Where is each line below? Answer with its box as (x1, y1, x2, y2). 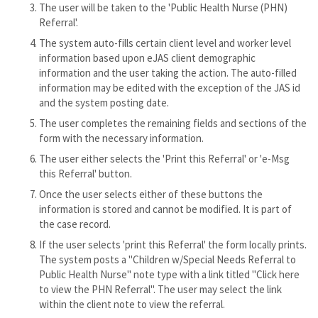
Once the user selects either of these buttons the (39, 187, 263, 201)
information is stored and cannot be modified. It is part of (39, 202, 292, 216)
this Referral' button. (39, 167, 132, 180)
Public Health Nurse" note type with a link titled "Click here (39, 268, 300, 281)
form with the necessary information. (39, 131, 204, 145)
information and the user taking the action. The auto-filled (39, 66, 297, 79)
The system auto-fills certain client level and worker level (39, 36, 291, 50)
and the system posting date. (39, 96, 169, 109)
